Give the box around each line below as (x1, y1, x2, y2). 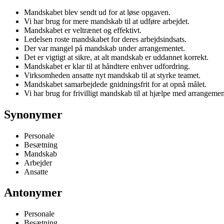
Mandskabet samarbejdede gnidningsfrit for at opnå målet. (24, 79, 206, 88)
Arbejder (24, 158, 52, 167)
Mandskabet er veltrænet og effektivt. (24, 25, 141, 34)
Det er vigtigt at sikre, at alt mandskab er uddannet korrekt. (24, 52, 208, 61)
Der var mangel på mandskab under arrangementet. (24, 43, 185, 52)
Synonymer (4, 107, 62, 121)
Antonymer (4, 186, 62, 199)
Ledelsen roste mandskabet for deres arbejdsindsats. (24, 34, 186, 43)
